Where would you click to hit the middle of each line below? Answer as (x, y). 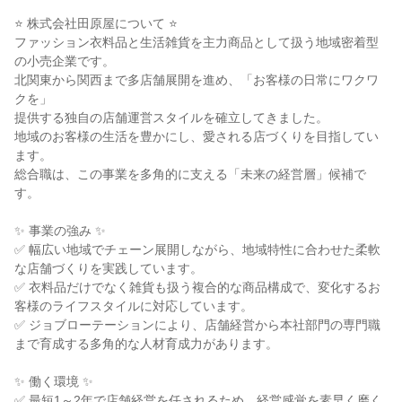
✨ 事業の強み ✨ (60, 231)
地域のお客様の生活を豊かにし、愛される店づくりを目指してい (197, 136)
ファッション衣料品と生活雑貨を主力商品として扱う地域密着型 (197, 42)
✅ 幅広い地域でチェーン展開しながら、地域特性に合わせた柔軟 (197, 249)
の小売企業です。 (65, 61)
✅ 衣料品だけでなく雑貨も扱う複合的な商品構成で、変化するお (197, 287)
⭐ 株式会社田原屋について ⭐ (96, 23)
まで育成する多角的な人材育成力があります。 (146, 344)
